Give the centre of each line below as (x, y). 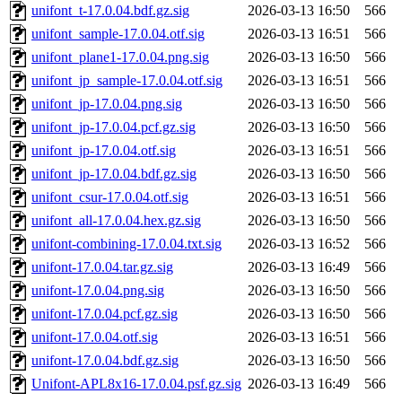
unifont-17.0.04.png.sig (98, 291)
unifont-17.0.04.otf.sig (95, 337)
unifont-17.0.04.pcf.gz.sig (105, 314)
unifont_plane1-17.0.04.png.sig (120, 57)
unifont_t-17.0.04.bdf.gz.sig (110, 11)
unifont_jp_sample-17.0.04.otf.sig (127, 81)
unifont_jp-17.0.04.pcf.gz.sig (114, 127)
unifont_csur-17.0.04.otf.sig (110, 197)
